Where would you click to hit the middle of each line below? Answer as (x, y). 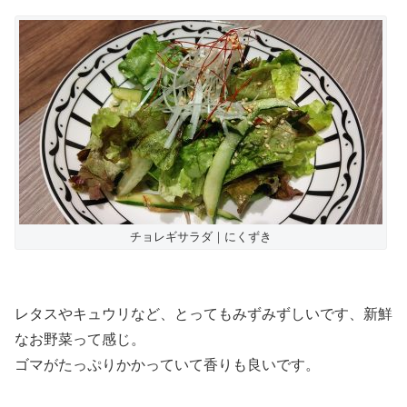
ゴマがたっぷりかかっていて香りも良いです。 (167, 364)
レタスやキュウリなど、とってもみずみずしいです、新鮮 (203, 313)
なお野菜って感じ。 (80, 339)
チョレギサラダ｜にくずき (201, 236)
